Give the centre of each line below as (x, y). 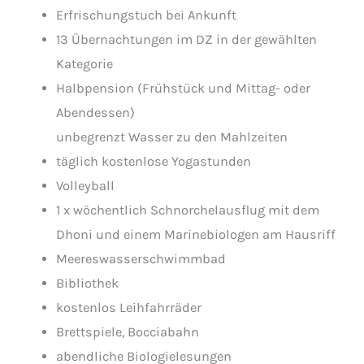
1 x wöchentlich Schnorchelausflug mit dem (188, 210)
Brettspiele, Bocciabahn (128, 332)
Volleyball (86, 186)
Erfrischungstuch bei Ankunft (147, 15)
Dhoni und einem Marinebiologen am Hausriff (196, 235)
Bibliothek (88, 284)
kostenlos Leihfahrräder (129, 308)
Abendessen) (96, 113)
